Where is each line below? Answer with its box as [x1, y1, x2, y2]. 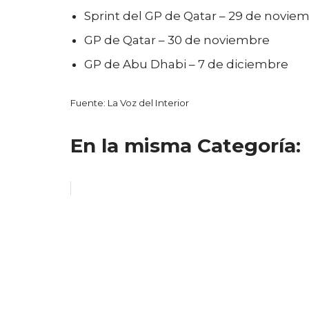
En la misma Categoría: [70, 134, 301, 157]
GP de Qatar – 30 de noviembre [84, 33, 270, 47]
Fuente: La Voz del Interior [70, 97, 189, 108]
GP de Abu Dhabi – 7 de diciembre [84, 57, 288, 71]
